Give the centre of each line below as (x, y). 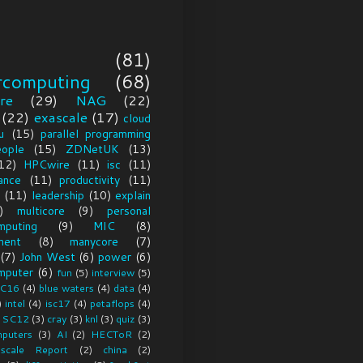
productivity (90, 180)
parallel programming (95, 134)
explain (133, 196)
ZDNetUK (92, 149)
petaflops (112, 303)
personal (129, 211)
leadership (58, 196)
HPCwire (47, 165)
